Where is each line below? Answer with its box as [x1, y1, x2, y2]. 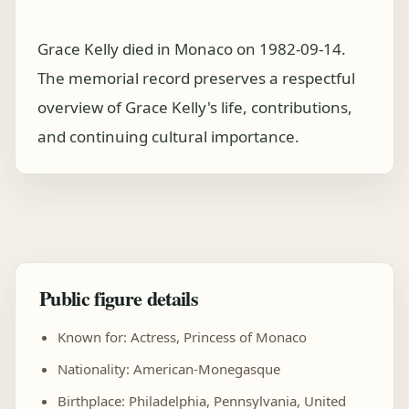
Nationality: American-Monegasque [58, 360, 280, 378]
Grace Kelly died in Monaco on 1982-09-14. [37, 38, 346, 59]
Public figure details [39, 283, 199, 313]
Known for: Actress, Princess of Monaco [58, 328, 307, 346]
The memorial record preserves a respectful [37, 68, 355, 89]
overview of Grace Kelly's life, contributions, [37, 97, 352, 118]
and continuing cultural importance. [37, 126, 299, 147]
